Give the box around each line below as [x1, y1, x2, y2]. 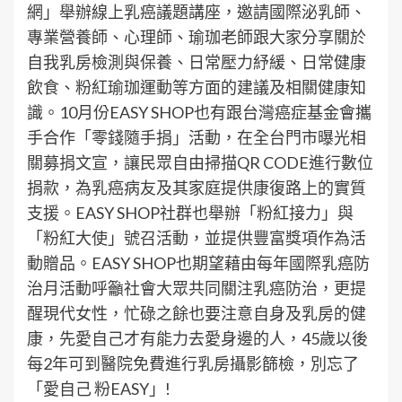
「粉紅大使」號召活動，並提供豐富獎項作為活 [27, 228, 366, 249]
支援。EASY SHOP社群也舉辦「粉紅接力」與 [27, 203, 354, 223]
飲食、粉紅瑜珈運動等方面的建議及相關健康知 [27, 77, 366, 98]
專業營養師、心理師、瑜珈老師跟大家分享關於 [27, 27, 366, 48]
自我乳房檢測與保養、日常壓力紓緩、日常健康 [27, 52, 366, 73]
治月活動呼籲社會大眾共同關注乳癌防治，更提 [27, 278, 366, 299]
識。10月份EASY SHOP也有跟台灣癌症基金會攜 [27, 102, 371, 123]
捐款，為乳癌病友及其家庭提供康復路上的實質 [27, 178, 366, 198]
